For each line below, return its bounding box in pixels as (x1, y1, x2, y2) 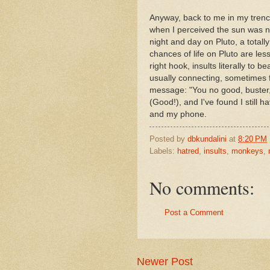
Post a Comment (165, 207, 224, 217)
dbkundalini (187, 134, 227, 143)
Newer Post (137, 256, 193, 268)
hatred (177, 146, 199, 155)
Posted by (149, 134, 187, 143)
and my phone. (149, 109, 207, 119)
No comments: (149, 175, 254, 199)
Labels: (149, 146, 177, 155)
